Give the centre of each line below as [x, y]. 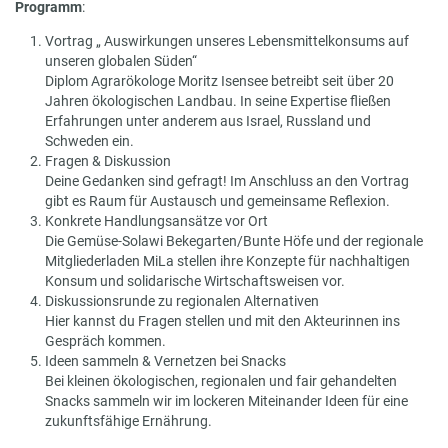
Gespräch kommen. [105, 340]
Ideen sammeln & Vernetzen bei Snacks [165, 360]
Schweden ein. [89, 140]
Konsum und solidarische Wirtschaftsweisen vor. [195, 280]
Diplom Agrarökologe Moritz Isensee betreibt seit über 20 [219, 80]
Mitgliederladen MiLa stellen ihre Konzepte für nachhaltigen [227, 260]
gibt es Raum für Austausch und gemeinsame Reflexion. [217, 200]
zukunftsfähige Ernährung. [128, 420]
